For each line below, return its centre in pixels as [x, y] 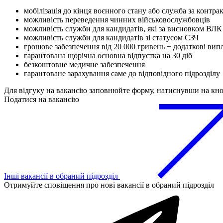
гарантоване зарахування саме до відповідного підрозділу [122, 74]
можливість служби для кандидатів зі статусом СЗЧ [111, 38]
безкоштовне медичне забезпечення [84, 65]
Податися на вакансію [42, 100]
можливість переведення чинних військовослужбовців [117, 20]
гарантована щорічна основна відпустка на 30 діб [108, 56]
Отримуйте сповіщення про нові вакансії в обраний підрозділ [109, 185]
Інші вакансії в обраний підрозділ [62, 176]
